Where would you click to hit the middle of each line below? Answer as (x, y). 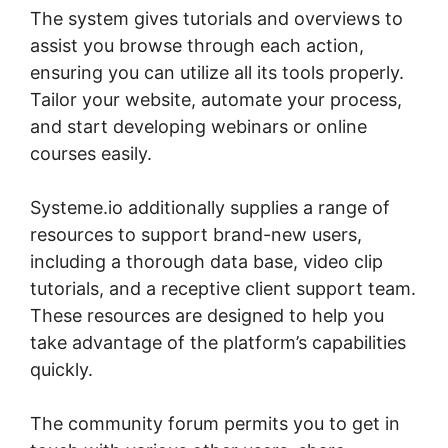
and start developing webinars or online (198, 127)
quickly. (61, 370)
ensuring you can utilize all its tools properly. (217, 73)
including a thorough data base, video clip (206, 262)
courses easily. (91, 154)
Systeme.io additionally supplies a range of (210, 208)
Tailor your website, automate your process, (216, 100)
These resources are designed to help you (207, 316)
